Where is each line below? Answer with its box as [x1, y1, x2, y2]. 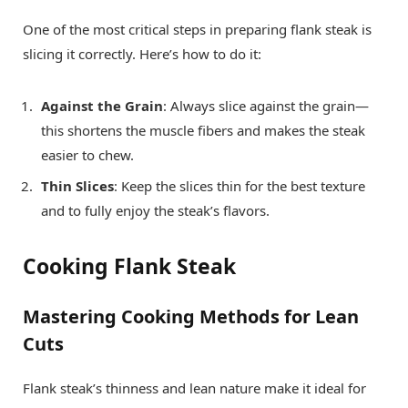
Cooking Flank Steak [23, 251, 236, 281]
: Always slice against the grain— [163, 96, 369, 115]
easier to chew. [41, 145, 134, 164]
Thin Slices [41, 177, 114, 196]
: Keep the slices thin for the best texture [114, 177, 365, 196]
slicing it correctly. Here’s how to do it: [23, 44, 261, 63]
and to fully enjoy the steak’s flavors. [41, 201, 270, 220]
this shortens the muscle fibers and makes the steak [41, 120, 365, 139]
